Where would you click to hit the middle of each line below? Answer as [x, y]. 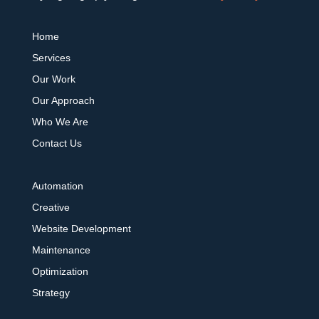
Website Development [81, 228]
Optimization [60, 271]
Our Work [53, 79]
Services [51, 57]
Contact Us [57, 143]
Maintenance [61, 250]
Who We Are [60, 121]
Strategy [51, 292]
